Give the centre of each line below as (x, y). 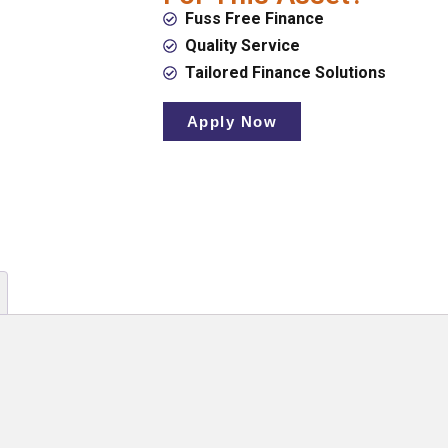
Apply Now (232, 121)
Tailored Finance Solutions (286, 72)
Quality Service (243, 45)
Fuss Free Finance (255, 18)
